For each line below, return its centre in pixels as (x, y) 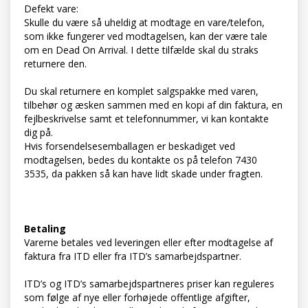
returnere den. (55, 64)
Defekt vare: (51, 9)
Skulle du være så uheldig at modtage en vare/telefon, (144, 23)
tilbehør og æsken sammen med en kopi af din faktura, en (153, 105)
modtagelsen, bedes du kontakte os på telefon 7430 (141, 160)
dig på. (38, 133)
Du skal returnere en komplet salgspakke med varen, (141, 91)
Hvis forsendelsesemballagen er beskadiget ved (130, 146)
